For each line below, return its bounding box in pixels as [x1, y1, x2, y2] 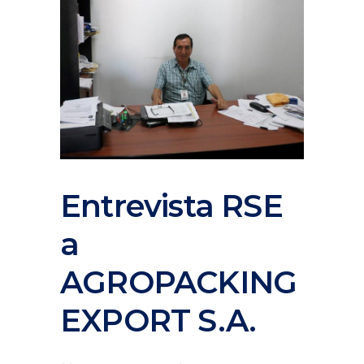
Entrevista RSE [60, 187, 283, 225]
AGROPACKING [60, 263, 297, 301]
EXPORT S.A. [60, 301, 257, 340]
